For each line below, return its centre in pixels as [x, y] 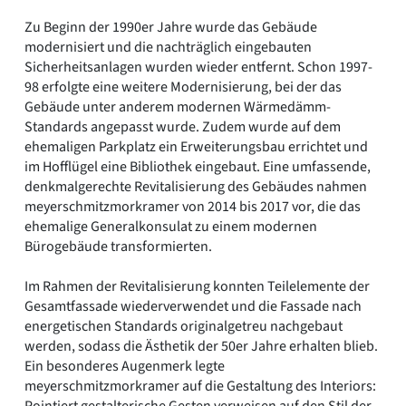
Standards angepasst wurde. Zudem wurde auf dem [183, 126]
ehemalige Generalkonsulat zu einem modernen [171, 226]
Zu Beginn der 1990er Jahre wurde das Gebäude [171, 27]
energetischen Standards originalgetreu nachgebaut [184, 326]
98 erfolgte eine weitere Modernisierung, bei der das [183, 87]
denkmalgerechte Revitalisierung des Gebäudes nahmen [196, 186]
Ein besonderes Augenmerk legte [125, 366]
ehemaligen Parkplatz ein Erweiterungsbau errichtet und [196, 146]
